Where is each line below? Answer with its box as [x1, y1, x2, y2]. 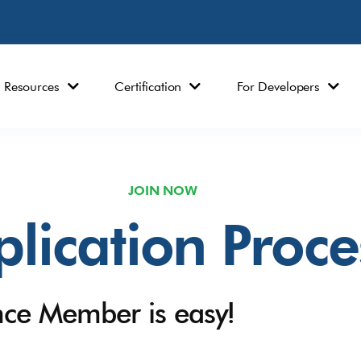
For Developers [237, 78, 320, 94]
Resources [3, 78, 60, 94]
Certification [114, 78, 182, 94]
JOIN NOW [128, 181, 197, 199]
